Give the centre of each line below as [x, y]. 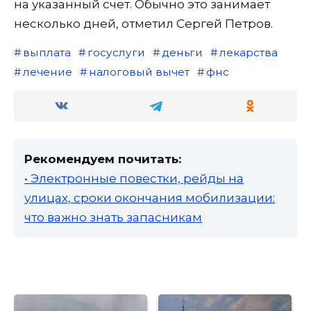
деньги [182, 53]
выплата [47, 53]
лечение [47, 72]
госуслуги [116, 53]
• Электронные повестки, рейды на [134, 179]
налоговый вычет [139, 72]
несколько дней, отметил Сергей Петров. [143, 24]
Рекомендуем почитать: [103, 159]
